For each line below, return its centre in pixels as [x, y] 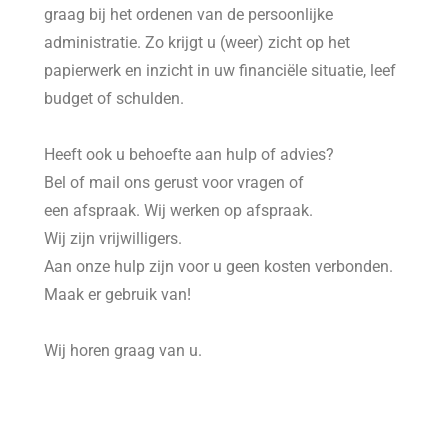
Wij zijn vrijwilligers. [113, 238]
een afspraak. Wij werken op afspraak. [181, 210]
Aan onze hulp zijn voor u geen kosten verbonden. [219, 266]
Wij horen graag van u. [123, 350]
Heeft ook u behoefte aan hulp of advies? [191, 154]
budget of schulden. [116, 98]
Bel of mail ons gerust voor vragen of [174, 182]
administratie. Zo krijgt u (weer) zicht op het [197, 42]
